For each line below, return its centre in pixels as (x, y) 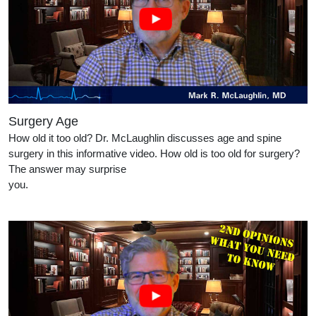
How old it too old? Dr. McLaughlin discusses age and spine (145, 138)
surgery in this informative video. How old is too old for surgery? (154, 154)
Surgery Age (43, 122)
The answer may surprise (67, 169)
